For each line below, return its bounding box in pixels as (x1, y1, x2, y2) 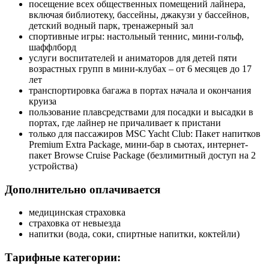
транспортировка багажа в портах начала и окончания (29, 85, 251, 95)
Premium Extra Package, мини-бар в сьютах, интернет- (29, 139, 248, 150)
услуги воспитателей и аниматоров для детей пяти (29, 52, 237, 63)
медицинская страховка (29, 207, 125, 218)
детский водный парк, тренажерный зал (29, 20, 193, 31)
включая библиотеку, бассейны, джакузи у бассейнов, (29, 9, 249, 20)
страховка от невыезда (29, 218, 121, 229)
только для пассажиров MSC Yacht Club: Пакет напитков (29, 128, 261, 139)
